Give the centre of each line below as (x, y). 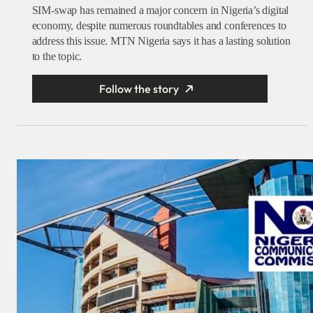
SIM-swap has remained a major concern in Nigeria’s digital (160, 10)
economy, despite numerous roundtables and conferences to (159, 26)
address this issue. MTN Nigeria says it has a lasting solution (161, 41)
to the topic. (57, 57)
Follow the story (139, 89)
